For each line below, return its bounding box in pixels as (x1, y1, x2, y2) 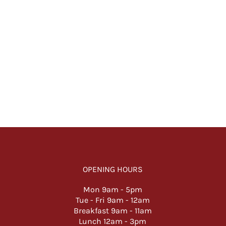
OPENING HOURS (82, 164, 143, 174)
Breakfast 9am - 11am (73, 206, 152, 215)
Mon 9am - (83, 185, 126, 194)
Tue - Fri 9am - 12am (75, 195, 150, 205)
